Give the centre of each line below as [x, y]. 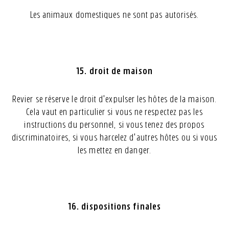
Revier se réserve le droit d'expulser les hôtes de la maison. [114, 99]
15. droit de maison [114, 71]
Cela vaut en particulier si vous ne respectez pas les [114, 112]
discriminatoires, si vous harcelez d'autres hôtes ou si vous [114, 138]
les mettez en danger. [114, 150]
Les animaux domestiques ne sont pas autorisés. [114, 15]
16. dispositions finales [114, 207]
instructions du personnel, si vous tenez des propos [114, 125]
